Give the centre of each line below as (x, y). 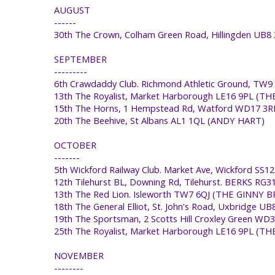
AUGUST (72, 10)
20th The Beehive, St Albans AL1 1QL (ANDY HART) (159, 120)
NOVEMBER (79, 255)
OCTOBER (75, 145)
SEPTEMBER (80, 59)
